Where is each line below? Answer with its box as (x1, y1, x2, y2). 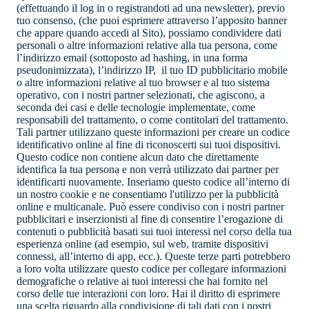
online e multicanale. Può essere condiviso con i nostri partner (17, 201, 284, 213)
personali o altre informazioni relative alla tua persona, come (17, 39, 277, 52)
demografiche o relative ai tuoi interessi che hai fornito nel (17, 275, 268, 288)
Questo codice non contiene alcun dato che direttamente (17, 151, 259, 163)
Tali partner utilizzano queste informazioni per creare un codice (17, 126, 290, 139)
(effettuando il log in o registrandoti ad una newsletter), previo (17, 2, 285, 14)
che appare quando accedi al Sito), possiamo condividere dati (17, 27, 281, 39)
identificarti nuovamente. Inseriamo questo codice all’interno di (17, 176, 290, 188)
